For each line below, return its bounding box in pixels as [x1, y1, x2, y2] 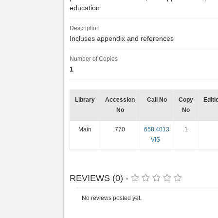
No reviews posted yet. [82, 195, 142, 201]
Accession [105, 96, 135, 103]
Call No [146, 96, 167, 103]
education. [70, 4, 104, 12]
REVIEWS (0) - [70, 173, 131, 183]
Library [75, 96, 95, 103]
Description [70, 25, 100, 32]
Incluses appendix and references [70, 35, 176, 42]
